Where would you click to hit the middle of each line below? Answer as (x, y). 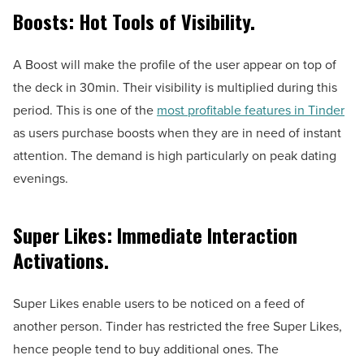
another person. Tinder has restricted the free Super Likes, (178, 326)
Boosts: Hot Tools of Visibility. (134, 21)
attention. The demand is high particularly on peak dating (175, 155)
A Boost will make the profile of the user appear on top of (175, 64)
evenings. (41, 178)
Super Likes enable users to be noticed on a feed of (159, 303)
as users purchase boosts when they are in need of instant (177, 132)
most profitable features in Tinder (251, 110)
